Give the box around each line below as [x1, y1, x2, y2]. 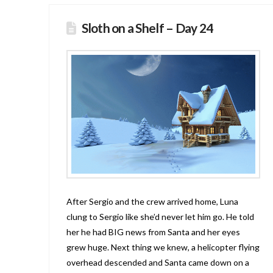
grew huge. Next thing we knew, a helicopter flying [66, 242, 260, 253]
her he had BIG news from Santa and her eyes [66, 227, 240, 238]
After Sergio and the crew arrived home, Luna [66, 196, 238, 207]
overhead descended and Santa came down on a [66, 257, 249, 268]
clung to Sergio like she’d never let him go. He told [66, 211, 254, 222]
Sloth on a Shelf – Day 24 [81, 20, 213, 36]
